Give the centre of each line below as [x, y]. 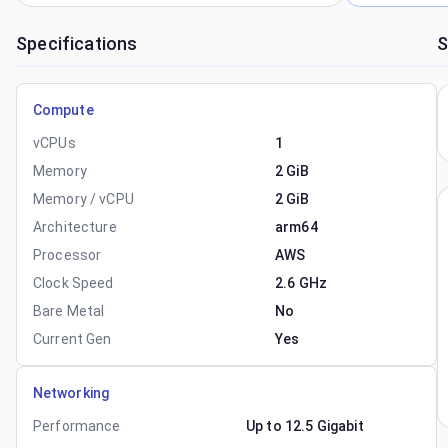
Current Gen [72, 339]
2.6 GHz [301, 283]
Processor [67, 255]
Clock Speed [73, 283]
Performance [77, 426]
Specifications [77, 43]
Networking [71, 393]
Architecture [75, 227]
